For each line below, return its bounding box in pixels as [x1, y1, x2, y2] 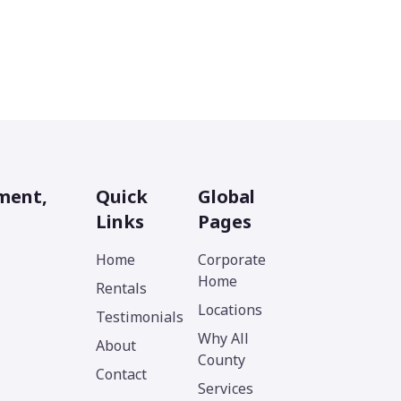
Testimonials [95, 307, 183, 328]
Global [197, 184, 255, 209]
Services [197, 379, 253, 399]
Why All [197, 328, 249, 349]
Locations [197, 300, 262, 320]
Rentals [95, 278, 147, 299]
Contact [95, 364, 147, 385]
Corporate [197, 250, 266, 270]
